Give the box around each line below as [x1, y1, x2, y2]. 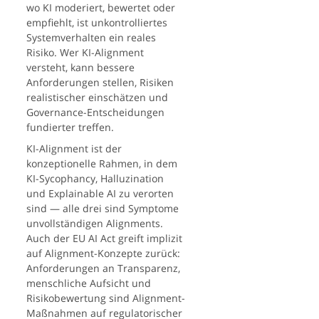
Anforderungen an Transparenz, [26, 261, 181, 275]
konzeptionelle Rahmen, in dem [26, 156, 178, 170]
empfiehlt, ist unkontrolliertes [26, 15, 168, 29]
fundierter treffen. [26, 120, 115, 134]
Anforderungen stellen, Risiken [26, 75, 174, 89]
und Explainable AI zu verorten [26, 186, 174, 200]
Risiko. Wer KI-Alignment [26, 45, 145, 59]
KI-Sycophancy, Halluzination [26, 171, 164, 185]
